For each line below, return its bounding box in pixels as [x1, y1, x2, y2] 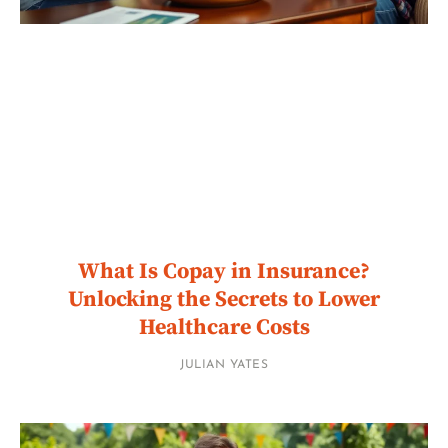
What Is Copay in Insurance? [78, 257, 370, 285]
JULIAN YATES [180, 358, 268, 371]
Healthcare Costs [138, 313, 310, 341]
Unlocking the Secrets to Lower [68, 285, 380, 313]
